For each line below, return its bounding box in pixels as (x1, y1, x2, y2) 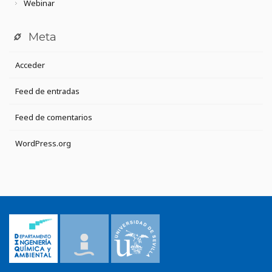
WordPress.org (15, 138, 71, 149)
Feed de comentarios (15, 112, 92, 123)
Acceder (15, 59, 45, 71)
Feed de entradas (15, 86, 80, 97)
